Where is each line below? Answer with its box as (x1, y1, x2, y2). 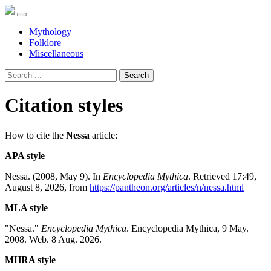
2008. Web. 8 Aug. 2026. (5, 233, 102, 244)
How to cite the (5, 129, 66, 140)
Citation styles (5, 94, 123, 117)
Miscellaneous (29, 48, 83, 59)
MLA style (5, 202, 48, 213)
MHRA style (5, 254, 56, 265)
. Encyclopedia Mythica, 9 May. (126, 223, 249, 233)
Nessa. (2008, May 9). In (5, 171, 103, 181)
